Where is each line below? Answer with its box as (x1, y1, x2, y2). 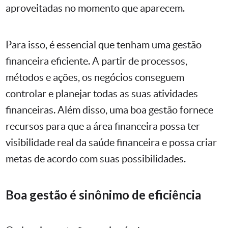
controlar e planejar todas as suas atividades (6, 88, 198, 100)
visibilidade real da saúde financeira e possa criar (6, 137, 217, 149)
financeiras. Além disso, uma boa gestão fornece (6, 104, 213, 116)
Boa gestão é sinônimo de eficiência (6, 187, 201, 203)
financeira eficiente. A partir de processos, (6, 55, 187, 67)
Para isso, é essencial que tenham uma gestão (6, 39, 202, 51)
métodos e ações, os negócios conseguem (6, 72, 184, 83)
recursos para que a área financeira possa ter (6, 121, 200, 132)
